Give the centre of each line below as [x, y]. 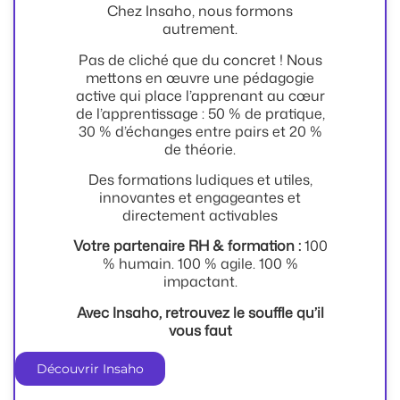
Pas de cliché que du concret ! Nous [200, 59]
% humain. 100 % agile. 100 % [200, 264]
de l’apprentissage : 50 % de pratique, [200, 113]
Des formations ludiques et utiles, [200, 179]
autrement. [200, 29]
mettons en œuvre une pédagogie [200, 77]
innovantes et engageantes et [200, 197]
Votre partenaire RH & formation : [187, 246]
